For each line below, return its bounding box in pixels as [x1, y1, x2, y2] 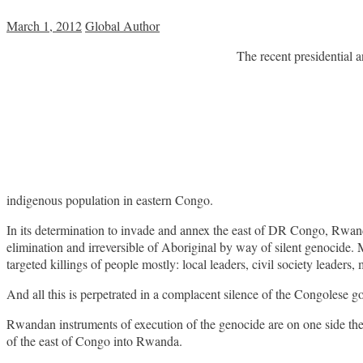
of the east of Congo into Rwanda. [6, 332, 182, 350]
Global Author [85, 17, 160, 35]
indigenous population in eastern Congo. [6, 191, 213, 209]
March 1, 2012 [6, 17, 82, 35]
